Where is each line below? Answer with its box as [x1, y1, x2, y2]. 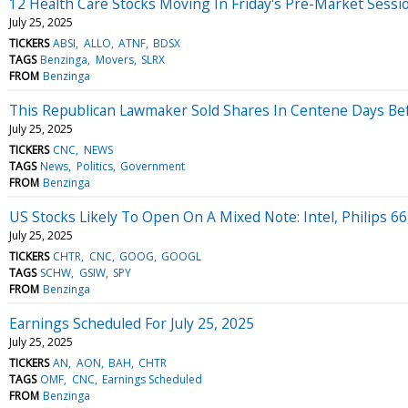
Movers [95, 51, 134, 67]
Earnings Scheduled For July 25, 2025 [9, 312, 254, 333]
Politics [76, 158, 113, 174]
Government [119, 158, 185, 174]
